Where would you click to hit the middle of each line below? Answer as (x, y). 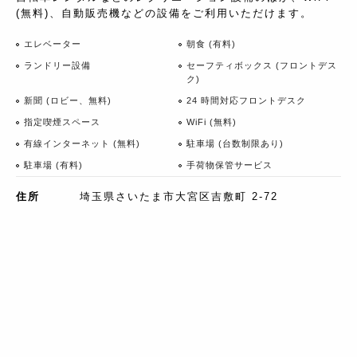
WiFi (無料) (212, 122)
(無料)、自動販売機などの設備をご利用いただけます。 (164, 13)
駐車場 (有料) (53, 165)
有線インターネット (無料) (82, 143)
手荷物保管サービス (229, 165)
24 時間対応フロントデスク (246, 100)
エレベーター (53, 43)
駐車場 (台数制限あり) (235, 143)
